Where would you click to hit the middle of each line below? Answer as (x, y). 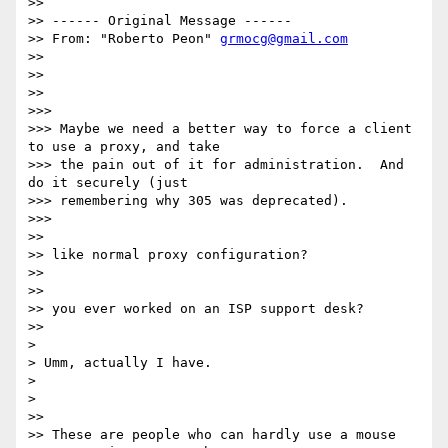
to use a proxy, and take (124, 147)
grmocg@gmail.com (284, 39)
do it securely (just (108, 183)
